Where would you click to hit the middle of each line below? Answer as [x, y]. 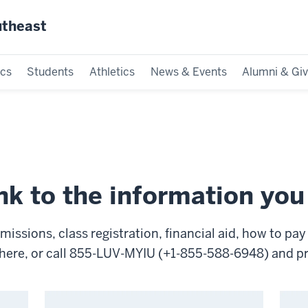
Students [51, 71]
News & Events [188, 71]
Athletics [112, 71]
